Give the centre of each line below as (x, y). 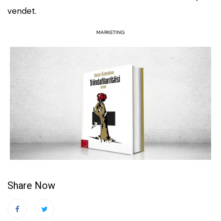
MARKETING (110, 32)
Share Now (31, 186)
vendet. (22, 11)
